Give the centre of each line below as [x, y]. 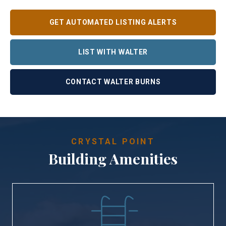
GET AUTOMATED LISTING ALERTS [113, 22]
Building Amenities [113, 158]
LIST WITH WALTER [113, 52]
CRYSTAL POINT [113, 141]
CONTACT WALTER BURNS [113, 81]
